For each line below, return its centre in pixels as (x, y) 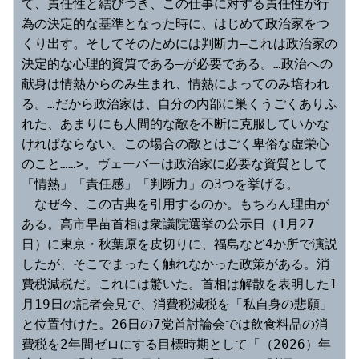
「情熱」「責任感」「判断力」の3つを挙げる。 (160, 184)
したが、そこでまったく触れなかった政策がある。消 (175, 264)
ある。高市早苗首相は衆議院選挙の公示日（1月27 (168, 224)
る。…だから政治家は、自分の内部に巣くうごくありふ (179, 104)
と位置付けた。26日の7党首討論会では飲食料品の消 (175, 325)
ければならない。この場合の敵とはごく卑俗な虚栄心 (175, 144)
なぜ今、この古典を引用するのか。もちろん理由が (175, 204)
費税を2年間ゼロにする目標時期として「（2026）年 (176, 345)
